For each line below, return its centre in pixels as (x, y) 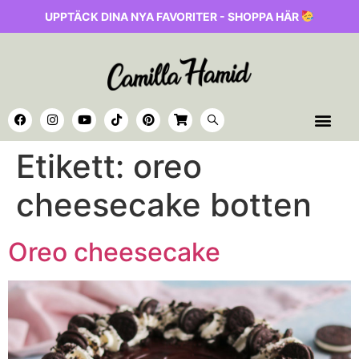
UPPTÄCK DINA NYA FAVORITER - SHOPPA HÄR (173, 16)
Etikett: (75, 167)
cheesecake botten (164, 205)
